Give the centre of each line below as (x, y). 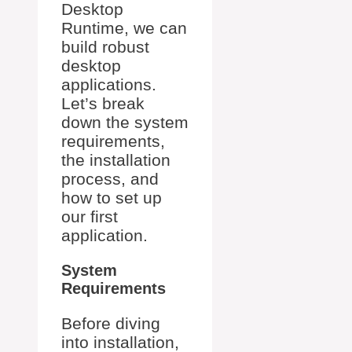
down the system (125, 122)
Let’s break (103, 103)
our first (90, 216)
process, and (110, 178)
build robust (105, 46)
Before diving (111, 323)
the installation (116, 159)
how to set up (112, 197)
